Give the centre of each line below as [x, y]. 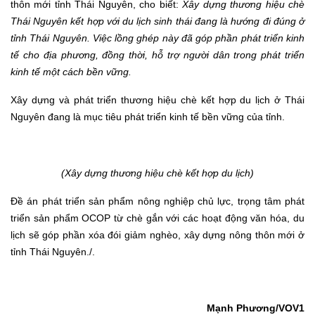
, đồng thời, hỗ [131, 55]
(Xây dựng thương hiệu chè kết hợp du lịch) [157, 173]
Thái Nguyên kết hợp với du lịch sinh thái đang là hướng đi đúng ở [157, 21]
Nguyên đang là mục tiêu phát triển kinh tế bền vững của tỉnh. [148, 117]
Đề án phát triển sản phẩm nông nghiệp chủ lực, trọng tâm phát [157, 201]
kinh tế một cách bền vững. [71, 72]
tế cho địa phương [53, 55]
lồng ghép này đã [152, 38]
